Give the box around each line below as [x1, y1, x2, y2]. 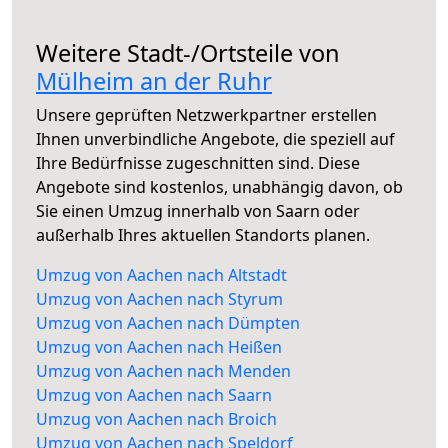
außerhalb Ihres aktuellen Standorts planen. [36, 224, 370, 247]
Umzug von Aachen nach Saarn [36, 384, 272, 407]
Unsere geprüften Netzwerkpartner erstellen [36, 104, 377, 127]
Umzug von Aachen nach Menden [36, 360, 291, 383]
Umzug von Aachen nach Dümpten [36, 312, 300, 335]
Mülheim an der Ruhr [36, 65, 272, 98]
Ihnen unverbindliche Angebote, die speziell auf [36, 128, 395, 151]
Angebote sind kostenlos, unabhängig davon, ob [36, 176, 403, 199]
